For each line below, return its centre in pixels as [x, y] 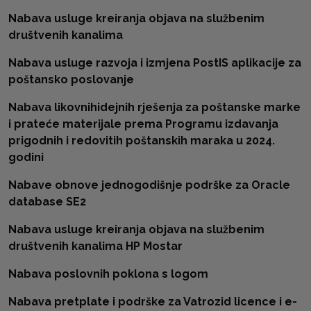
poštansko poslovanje [71, 79]
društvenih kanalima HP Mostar [95, 246]
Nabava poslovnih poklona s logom [108, 274]
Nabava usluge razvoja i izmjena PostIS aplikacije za [155, 63]
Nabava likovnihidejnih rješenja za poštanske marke [154, 107]
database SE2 [47, 202]
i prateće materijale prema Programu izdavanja [143, 124]
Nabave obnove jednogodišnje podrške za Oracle [149, 185]
